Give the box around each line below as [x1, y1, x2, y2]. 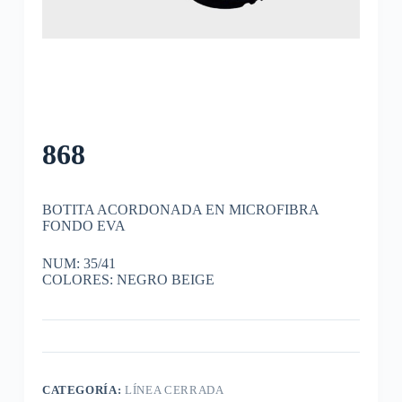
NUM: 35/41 [41, 255, 116, 271]
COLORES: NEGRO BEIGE [41, 271, 214, 287]
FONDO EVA [41, 217, 126, 233]
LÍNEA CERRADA [125, 382, 224, 397]
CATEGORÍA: [41, 382, 126, 397]
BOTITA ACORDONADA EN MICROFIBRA [41, 201, 319, 217]
